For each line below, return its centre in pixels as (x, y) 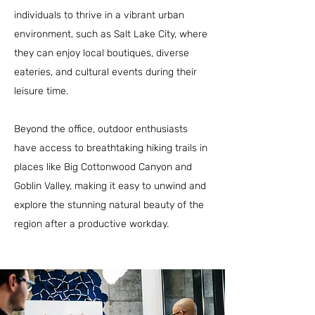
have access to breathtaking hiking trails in (111, 148)
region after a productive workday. (91, 224)
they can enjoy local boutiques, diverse (102, 53)
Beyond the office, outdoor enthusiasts (101, 129)
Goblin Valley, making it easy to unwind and (110, 186)
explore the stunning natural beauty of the (109, 205)
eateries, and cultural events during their (105, 72)
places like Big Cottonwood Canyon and (103, 167)
